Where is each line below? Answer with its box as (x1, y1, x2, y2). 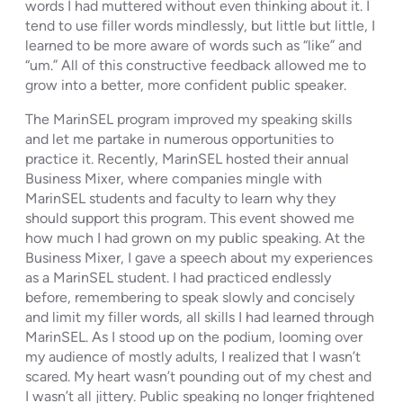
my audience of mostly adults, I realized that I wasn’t (25, 347, 361, 365)
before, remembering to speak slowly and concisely (25, 288, 354, 306)
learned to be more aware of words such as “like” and (25, 36, 362, 54)
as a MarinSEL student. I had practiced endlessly (25, 268, 331, 286)
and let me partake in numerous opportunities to (25, 130, 334, 148)
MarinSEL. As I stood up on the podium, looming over (25, 327, 363, 345)
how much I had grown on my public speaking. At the (25, 228, 365, 246)
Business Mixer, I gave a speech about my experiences (25, 248, 372, 266)
